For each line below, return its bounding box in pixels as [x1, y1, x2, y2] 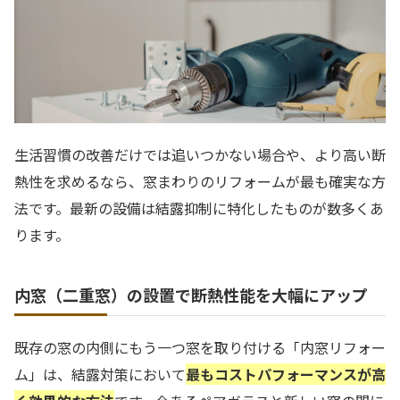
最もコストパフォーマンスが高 [186, 362, 386, 385]
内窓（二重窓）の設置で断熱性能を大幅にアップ [14, 282, 368, 306]
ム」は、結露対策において [14, 362, 186, 385]
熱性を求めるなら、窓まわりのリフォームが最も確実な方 [14, 171, 386, 193]
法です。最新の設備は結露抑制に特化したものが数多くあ [14, 197, 384, 220]
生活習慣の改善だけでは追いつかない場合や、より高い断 [14, 144, 386, 166]
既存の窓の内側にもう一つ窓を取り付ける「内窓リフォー [14, 336, 386, 358]
